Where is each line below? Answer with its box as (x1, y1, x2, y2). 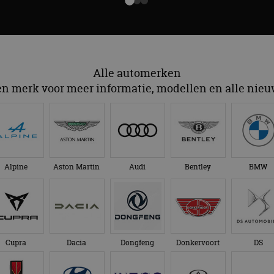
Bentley (184, 161, 211, 172)
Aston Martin (53, 161, 100, 172)
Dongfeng (120, 237, 154, 248)
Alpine (4, 161, 28, 172)
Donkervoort (176, 237, 220, 248)
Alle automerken (93, 65, 181, 81)
